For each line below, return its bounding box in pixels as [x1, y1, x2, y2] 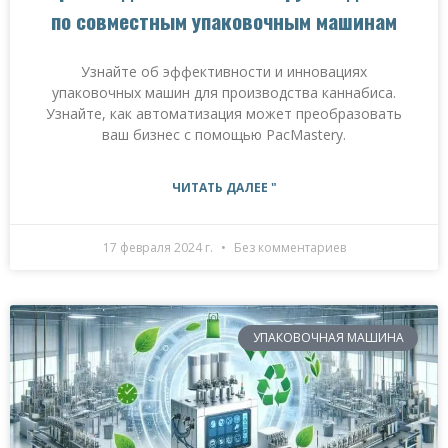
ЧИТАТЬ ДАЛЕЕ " [171, 178, 277, 196]
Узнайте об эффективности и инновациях [81, 61, 367, 81]
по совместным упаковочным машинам [51, 4, 397, 36]
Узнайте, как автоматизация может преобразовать [46, 103, 402, 123]
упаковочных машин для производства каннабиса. [52, 82, 396, 102]
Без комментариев [230, 238, 346, 256]
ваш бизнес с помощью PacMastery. [102, 124, 346, 144]
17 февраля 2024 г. [102, 238, 216, 256]
